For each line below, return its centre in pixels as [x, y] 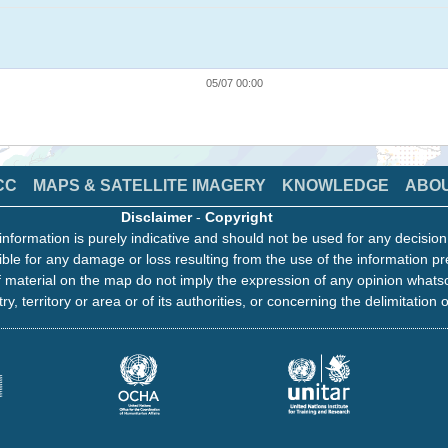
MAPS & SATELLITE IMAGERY [149, 186]
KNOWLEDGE [335, 186]
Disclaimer [156, 217]
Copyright [239, 217]
